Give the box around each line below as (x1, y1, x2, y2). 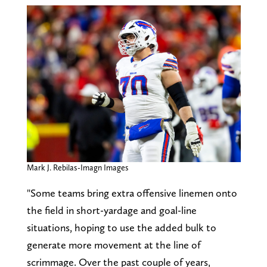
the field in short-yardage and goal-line (26, 204, 197, 217)
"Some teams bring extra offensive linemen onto (26, 187, 237, 200)
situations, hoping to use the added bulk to (26, 221, 216, 234)
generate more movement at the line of (26, 238, 201, 252)
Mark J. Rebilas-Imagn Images (26, 163, 129, 173)
